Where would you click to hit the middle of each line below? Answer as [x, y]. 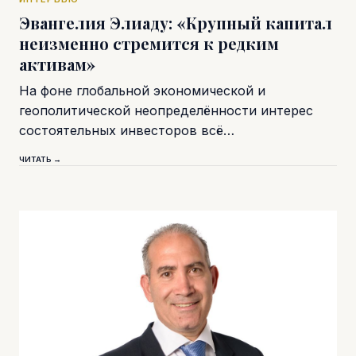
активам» [57, 64]
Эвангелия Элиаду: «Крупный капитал [176, 23]
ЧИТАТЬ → [40, 160]
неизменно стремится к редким [149, 44]
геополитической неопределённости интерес [166, 111]
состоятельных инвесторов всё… [127, 131]
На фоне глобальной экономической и [142, 91]
